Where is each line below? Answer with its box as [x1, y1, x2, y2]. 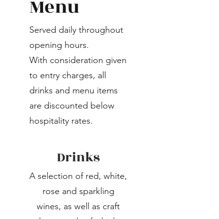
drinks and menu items [29, 85, 118, 96]
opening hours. [29, 40, 89, 50]
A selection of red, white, [29, 171, 127, 181]
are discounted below [29, 100, 114, 111]
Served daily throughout [29, 24, 123, 35]
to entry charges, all [29, 70, 106, 81]
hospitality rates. [29, 115, 93, 126]
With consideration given [29, 55, 127, 66]
